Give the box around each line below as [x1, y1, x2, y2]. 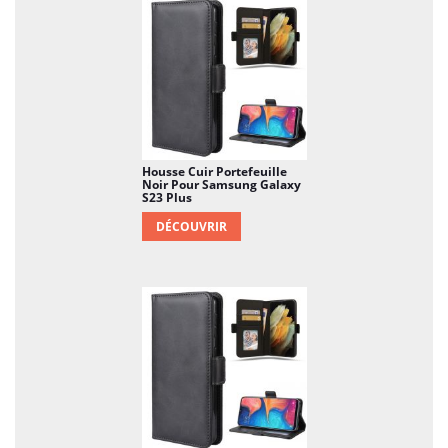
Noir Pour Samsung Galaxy [141, 175, 301, 193]
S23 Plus [141, 188, 192, 206]
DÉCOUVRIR [155, 217, 227, 235]
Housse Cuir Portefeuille [141, 162, 287, 180]
